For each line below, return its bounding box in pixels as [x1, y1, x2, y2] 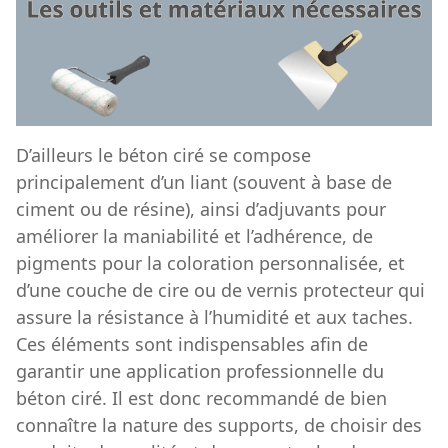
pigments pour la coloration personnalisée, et [16, 251, 405, 276]
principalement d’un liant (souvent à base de [16, 170, 392, 195]
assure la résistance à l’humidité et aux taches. [16, 305, 413, 330]
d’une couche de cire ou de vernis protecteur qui [16, 278, 425, 303]
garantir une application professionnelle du [16, 359, 384, 384]
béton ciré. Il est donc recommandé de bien [16, 386, 387, 411]
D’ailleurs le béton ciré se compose [16, 143, 311, 168]
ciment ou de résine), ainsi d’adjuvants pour [16, 197, 386, 222]
